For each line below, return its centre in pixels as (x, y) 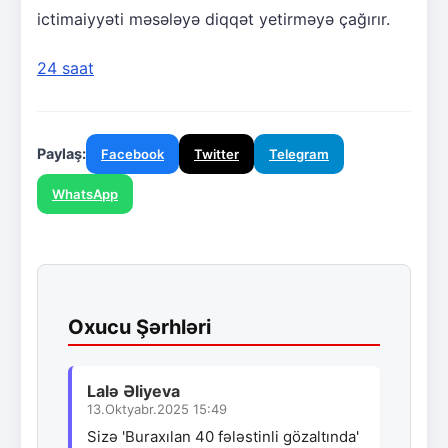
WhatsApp (85, 193)
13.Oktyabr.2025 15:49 (157, 408)
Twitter (216, 153)
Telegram (299, 153)
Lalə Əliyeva (133, 390)
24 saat (65, 67)
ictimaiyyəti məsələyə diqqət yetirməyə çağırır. (213, 18)
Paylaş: (61, 153)
